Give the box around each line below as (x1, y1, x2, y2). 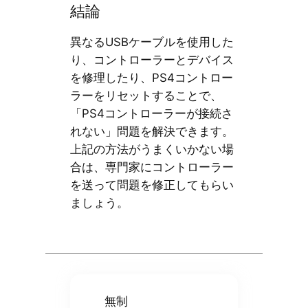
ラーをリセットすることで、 (69, 88, 222, 102)
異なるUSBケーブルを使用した (69, 34, 234, 49)
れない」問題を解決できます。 (69, 124, 234, 138)
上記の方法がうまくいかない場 (69, 142, 234, 156)
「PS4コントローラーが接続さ (69, 106, 233, 120)
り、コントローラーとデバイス (69, 52, 234, 67)
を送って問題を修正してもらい (69, 177, 234, 192)
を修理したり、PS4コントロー (69, 70, 233, 85)
